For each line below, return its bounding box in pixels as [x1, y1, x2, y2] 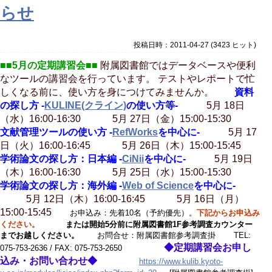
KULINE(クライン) [44, 100, 126, 110]
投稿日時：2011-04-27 [131, 41, 209, 50]
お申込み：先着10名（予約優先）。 [52, 208, 197, 217]
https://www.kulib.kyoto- [139, 256, 223, 266]
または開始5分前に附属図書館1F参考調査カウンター [39, 219, 253, 229]
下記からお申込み [197, 208, 260, 217]
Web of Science [122, 180, 194, 191]
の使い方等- [126, 100, 178, 110]
